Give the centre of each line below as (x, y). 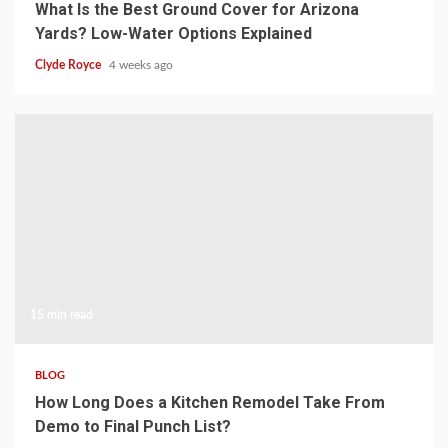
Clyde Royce (69, 64)
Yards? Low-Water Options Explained (173, 33)
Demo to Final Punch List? (133, 426)
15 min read (61, 314)
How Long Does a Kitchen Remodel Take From (210, 402)
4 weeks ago (141, 64)
